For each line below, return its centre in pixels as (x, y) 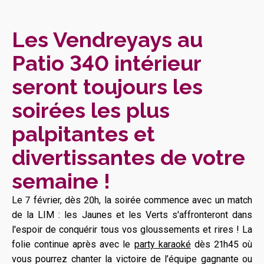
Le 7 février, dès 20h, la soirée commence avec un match (132, 200)
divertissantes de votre (128, 157)
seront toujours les (107, 87)
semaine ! (61, 181)
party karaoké (162, 244)
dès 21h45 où (222, 244)
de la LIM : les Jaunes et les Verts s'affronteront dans (132, 215)
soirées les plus (91, 110)
